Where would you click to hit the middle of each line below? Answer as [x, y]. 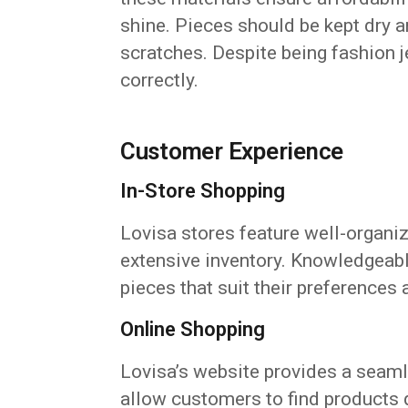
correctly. [159, 81]
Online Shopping [193, 330]
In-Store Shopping [203, 191]
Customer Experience [232, 152]
